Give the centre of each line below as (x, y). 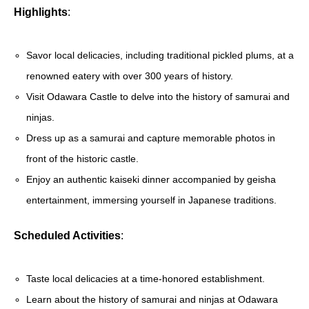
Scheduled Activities (67, 236)
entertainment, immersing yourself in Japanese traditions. (152, 200)
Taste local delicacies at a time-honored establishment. (146, 279)
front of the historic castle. (83, 159)
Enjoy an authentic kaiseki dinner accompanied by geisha (151, 180)
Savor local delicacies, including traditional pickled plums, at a (160, 56)
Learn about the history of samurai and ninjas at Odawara (152, 300)
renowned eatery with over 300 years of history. (130, 76)
